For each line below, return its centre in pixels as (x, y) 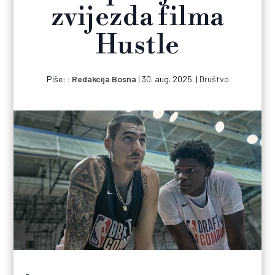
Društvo (214, 79)
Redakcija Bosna (104, 79)
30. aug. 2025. (168, 79)
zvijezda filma (137, 18)
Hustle (137, 46)
